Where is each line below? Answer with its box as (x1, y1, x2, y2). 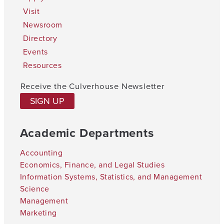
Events (22, 46, 48, 58)
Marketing (19, 207, 57, 218)
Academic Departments (19, 124, 154, 142)
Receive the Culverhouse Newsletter (20, 80, 164, 92)
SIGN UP (29, 94, 64, 107)
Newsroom (22, 18, 62, 30)
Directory (22, 32, 57, 44)
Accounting (19, 147, 63, 158)
